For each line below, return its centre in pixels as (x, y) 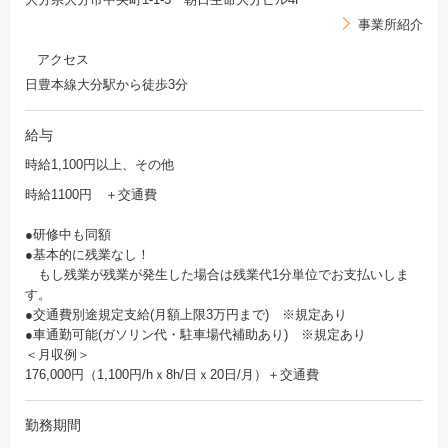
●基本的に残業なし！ (87, 255)
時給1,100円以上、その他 (99, 165)
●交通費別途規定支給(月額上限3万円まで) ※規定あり (186, 315)
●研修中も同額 (68, 235)
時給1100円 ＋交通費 (91, 195)
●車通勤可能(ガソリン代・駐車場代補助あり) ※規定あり (195, 335)
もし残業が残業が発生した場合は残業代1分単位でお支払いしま (217, 275)
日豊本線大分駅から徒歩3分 (106, 85)
